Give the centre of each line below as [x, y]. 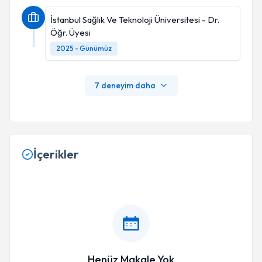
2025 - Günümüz [84, 48]
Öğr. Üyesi [70, 32]
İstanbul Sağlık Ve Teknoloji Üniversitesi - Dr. [135, 20]
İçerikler [56, 154]
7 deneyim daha [125, 85]
